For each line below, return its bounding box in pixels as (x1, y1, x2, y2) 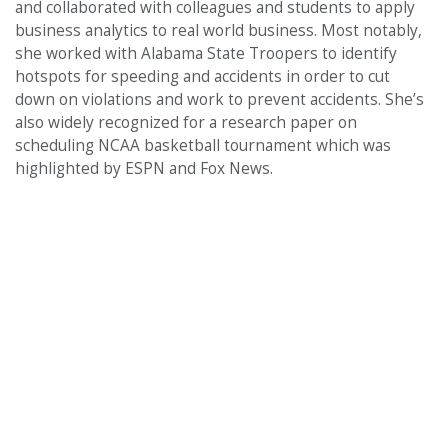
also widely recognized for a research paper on (15, 111, 357, 133)
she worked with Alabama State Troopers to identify (15, 42, 397, 64)
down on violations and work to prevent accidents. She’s (15, 88, 424, 110)
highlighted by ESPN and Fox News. (15, 157, 273, 179)
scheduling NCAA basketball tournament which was (15, 134, 391, 156)
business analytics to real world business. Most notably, (15, 19, 422, 41)
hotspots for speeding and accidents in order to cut (15, 65, 390, 87)
